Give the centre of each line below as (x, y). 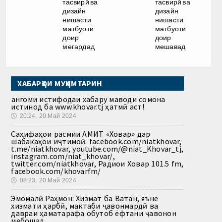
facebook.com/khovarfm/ (56, 171)
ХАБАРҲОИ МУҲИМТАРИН (60, 83)
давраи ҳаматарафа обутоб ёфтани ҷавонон (94, 213)
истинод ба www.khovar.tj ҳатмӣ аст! (78, 106)
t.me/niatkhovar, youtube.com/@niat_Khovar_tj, (97, 148)
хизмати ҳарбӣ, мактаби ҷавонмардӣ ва (85, 205)
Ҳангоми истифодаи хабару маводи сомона (88, 99)
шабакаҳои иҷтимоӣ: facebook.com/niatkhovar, (96, 141)
